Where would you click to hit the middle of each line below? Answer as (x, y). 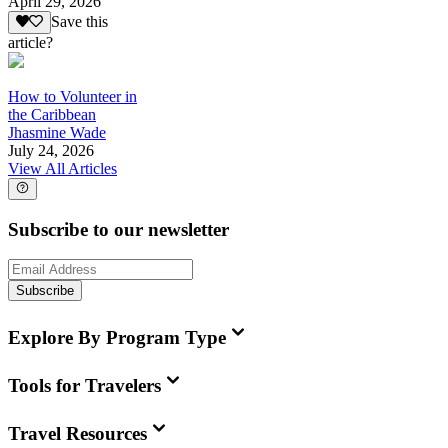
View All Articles (62, 168)
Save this (79, 22)
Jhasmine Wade (57, 132)
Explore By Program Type (117, 338)
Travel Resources (77, 433)
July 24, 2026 (51, 150)
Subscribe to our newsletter (118, 229)
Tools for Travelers (84, 385)
